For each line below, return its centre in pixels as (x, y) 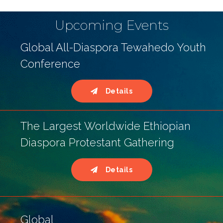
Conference (50, 64)
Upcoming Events (111, 26)
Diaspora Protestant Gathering (99, 143)
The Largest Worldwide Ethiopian (106, 126)
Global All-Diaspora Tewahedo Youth (113, 48)
